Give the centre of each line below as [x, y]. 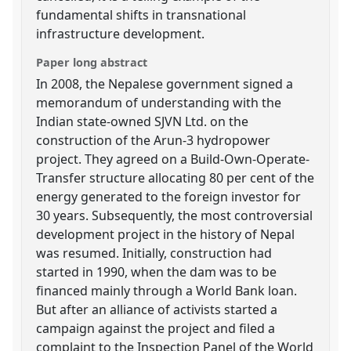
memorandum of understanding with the [159, 102]
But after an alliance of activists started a [157, 309]
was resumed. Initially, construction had [154, 253]
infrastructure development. [121, 33]
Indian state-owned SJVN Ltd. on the [143, 121]
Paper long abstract [92, 62]
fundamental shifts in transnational [141, 14]
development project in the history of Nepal [166, 234]
